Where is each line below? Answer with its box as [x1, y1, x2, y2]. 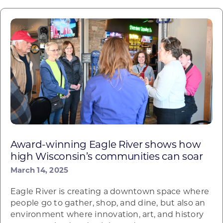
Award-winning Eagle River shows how [10, 140, 201, 150]
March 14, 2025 [10, 167, 69, 175]
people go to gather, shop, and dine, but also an [10, 200, 206, 208]
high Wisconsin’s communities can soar [10, 152, 203, 162]
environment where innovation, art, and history [10, 211, 204, 219]
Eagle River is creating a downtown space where [10, 188, 210, 196]
